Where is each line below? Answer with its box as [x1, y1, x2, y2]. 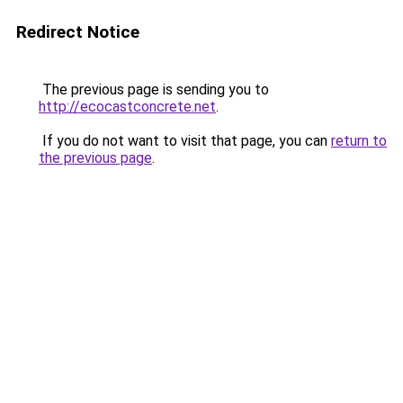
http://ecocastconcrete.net [39, 98, 216, 115]
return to [331, 132, 387, 149]
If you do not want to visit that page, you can [39, 132, 331, 149]
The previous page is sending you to [39, 81, 269, 98]
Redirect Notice [16, 22, 139, 42]
